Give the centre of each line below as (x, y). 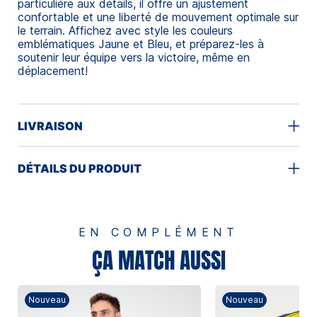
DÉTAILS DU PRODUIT (80, 168)
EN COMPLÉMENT (158, 232)
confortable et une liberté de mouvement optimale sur (158, 17)
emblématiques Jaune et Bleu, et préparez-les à (141, 44)
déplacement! (54, 70)
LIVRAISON (50, 126)
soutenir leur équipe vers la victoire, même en (134, 57)
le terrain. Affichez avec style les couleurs (125, 30)
